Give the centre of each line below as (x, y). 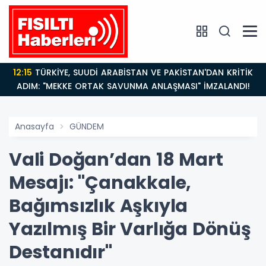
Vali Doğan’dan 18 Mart (116, 159)
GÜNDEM (87, 126)
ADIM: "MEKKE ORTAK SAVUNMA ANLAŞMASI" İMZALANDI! (133, 86)
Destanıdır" (61, 252)
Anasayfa (34, 126)
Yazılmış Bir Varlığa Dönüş (130, 229)
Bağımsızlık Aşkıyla (99, 206)
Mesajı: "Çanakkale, (100, 183)
